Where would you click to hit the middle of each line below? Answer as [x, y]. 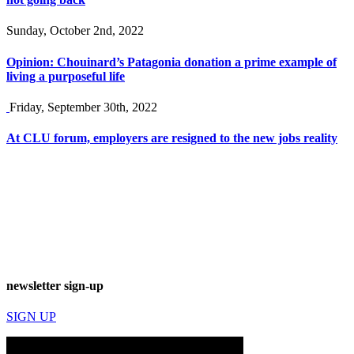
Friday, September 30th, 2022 [83, 107]
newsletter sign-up [55, 285]
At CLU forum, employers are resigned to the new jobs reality [172, 138]
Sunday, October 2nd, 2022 [75, 31]
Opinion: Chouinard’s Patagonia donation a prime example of [171, 62]
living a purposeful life [66, 76]
